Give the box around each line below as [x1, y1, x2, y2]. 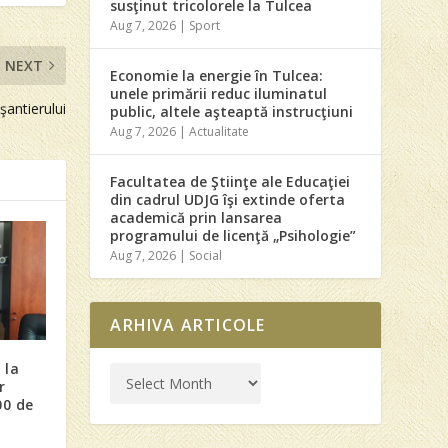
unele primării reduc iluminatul [110, 83, 328, 103]
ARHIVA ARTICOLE [110, 313, 266, 336]
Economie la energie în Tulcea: [110, 65, 324, 85]
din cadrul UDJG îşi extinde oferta [110, 189, 346, 209]
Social [189, 246, 223, 264]
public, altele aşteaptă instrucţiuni [110, 101, 354, 121]
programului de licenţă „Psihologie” [110, 225, 357, 245]
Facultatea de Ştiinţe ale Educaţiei [110, 171, 351, 191]
